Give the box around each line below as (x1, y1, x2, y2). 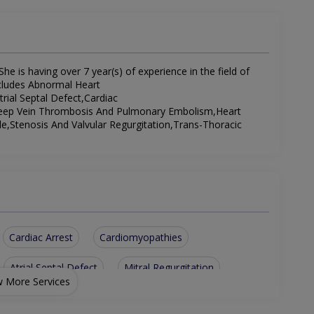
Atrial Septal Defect (10, 261, 97, 275)
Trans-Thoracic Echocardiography (57, 291, 210, 305)
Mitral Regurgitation (124, 261, 214, 275)
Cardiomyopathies (100, 231, 182, 245)
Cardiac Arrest (9, 231, 73, 245)
